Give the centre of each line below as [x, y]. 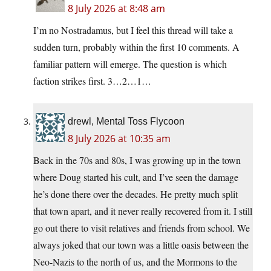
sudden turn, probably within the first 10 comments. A [136, 47]
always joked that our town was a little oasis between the [141, 245]
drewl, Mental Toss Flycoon [126, 122]
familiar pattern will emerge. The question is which [130, 64]
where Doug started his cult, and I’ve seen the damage [136, 177]
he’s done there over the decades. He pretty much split [135, 194]
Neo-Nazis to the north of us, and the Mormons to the [135, 262]
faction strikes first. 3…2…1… [92, 81]
